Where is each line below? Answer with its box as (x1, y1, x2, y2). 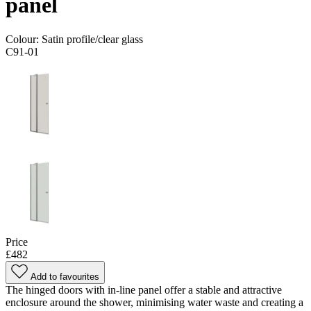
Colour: (6, 33, 42, 45)
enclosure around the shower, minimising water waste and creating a (6, 296, 303, 308)
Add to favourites (31, 271, 99, 282)
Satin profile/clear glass (42, 33, 143, 45)
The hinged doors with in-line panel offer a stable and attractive (6, 283, 282, 296)
